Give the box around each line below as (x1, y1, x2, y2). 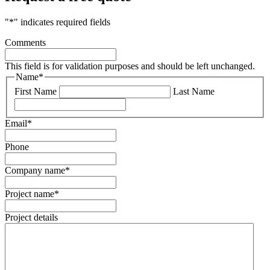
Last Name (173, 86, 215, 97)
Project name (5, 189, 54, 199)
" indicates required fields (14, 16, 110, 27)
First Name (14, 86, 57, 97)
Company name (5, 165, 65, 176)
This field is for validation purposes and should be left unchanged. (5, 60, 255, 71)
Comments (5, 37, 46, 48)
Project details (5, 212, 58, 223)
